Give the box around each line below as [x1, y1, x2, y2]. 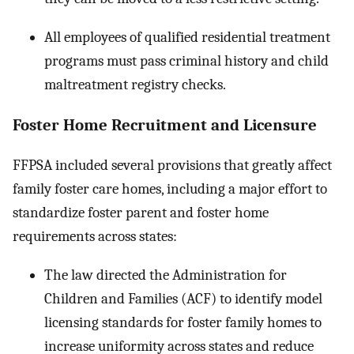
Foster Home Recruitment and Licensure [13, 115, 317, 134]
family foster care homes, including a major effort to [13, 180, 327, 198]
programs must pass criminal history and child [44, 51, 329, 70]
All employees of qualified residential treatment [44, 28, 330, 46]
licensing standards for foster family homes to [44, 313, 322, 331]
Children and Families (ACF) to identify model [44, 289, 322, 307]
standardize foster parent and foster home [13, 204, 269, 222]
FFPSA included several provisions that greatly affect [13, 156, 332, 175]
